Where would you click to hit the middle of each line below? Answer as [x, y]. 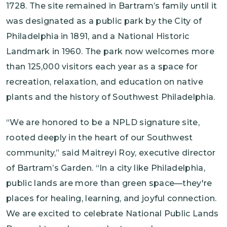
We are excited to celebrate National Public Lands [112, 214]
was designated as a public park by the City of [104, 21]
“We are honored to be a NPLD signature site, [103, 123]
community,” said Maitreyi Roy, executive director [111, 153]
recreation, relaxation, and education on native [105, 82]
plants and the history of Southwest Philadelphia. [111, 97]
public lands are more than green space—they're [109, 183]
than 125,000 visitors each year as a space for [102, 67]
